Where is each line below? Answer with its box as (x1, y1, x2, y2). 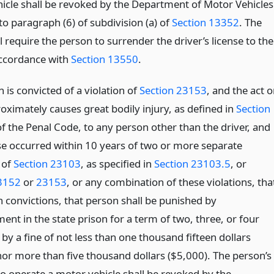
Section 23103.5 (154, 156, 231, 171)
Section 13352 (171, 15, 239, 29)
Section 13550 (70, 52, 138, 66)
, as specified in (80, 156, 154, 171)
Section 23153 (139, 83, 207, 97)
